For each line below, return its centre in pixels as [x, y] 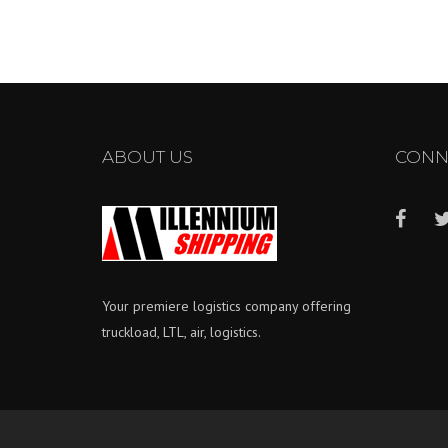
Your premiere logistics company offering [226, 305]
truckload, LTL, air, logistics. [181, 331]
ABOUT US [147, 156]
